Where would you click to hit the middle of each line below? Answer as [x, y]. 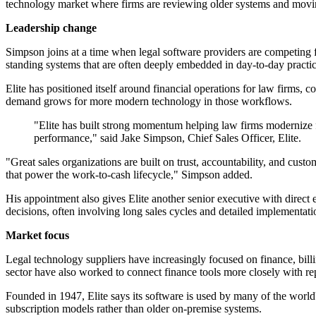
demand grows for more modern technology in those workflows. [149, 102]
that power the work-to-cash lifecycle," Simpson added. [129, 175]
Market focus [37, 236]
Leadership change [51, 28]
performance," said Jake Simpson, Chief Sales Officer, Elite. [168, 138]
